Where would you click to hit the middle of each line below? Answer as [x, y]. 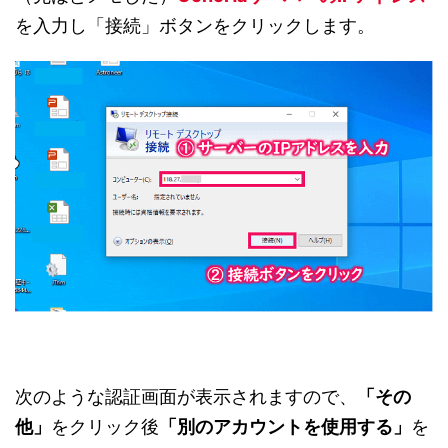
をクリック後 [105, 426]
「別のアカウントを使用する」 [285, 426]
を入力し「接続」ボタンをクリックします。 [195, 26]
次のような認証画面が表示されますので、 [186, 396]
